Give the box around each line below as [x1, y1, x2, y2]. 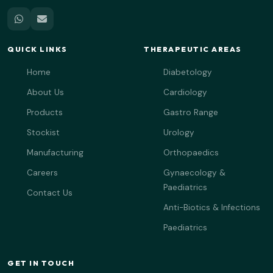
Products [27, 107, 63, 118]
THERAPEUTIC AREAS [144, 44, 242, 54]
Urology [163, 127, 194, 138]
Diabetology [163, 67, 212, 77]
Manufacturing [27, 147, 83, 158]
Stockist [27, 127, 60, 138]
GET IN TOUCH [7, 258, 74, 268]
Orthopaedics [163, 147, 219, 158]
